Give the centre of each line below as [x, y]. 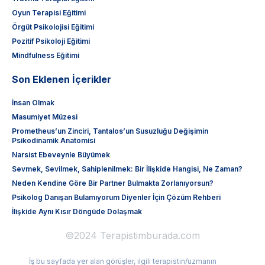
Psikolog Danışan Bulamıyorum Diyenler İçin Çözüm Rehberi [116, 198]
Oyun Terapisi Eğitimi [49, 13]
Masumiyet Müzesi [45, 117]
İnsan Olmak [33, 103]
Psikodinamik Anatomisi [54, 141]
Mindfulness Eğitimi [46, 56]
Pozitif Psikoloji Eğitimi [51, 41]
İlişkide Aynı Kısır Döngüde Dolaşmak [77, 212]
